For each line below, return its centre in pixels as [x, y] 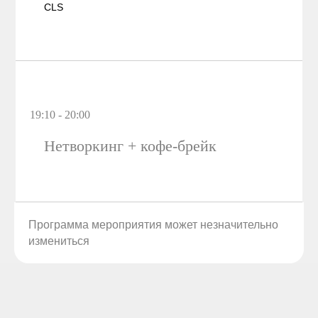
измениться [59, 241]
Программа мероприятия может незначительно [153, 224]
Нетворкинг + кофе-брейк [131, 146]
